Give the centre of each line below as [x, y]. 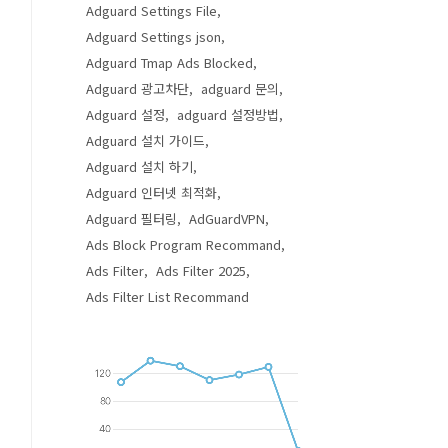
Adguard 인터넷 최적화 [151, 192]
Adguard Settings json [153, 36]
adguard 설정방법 [228, 114]
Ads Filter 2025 [201, 270]
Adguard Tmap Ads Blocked [169, 62]
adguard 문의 [240, 88]
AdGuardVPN [227, 218]
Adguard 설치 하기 [139, 166]
